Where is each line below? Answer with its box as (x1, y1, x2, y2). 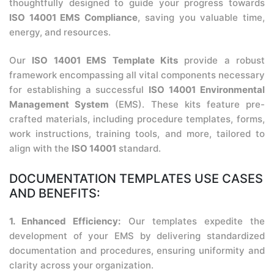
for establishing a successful (9, 84, 149, 95)
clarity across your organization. (9, 259, 154, 271)
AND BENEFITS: (9, 186, 100, 201)
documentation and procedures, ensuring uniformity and (9, 245, 265, 256)
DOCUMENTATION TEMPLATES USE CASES (9, 171, 263, 186)
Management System (9, 98, 109, 110)
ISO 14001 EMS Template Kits (32, 54, 178, 66)
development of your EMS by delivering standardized (9, 230, 265, 242)
